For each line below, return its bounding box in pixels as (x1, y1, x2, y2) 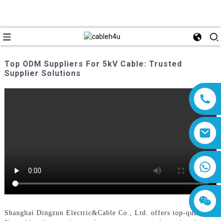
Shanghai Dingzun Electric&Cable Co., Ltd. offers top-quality (4, 209, 209, 217)
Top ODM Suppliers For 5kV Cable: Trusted (4, 59, 182, 69)
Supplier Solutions (4, 68, 81, 78)
